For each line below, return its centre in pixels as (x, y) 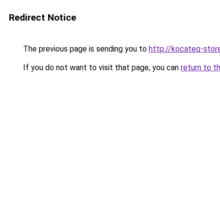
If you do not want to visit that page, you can (101, 68)
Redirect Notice (42, 17)
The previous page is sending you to (85, 49)
